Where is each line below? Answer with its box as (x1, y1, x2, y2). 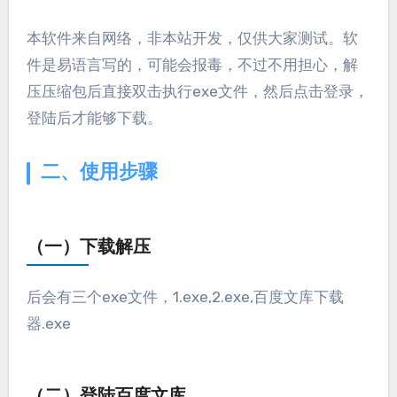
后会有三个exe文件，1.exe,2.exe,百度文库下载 (26, 287, 344, 306)
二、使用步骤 (40, 162, 158, 183)
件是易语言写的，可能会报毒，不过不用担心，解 (26, 55, 358, 74)
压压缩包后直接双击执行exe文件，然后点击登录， (26, 82, 369, 100)
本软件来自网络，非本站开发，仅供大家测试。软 (26, 28, 42, 47)
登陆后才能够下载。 (26, 108, 162, 127)
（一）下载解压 (26, 238, 151, 257)
